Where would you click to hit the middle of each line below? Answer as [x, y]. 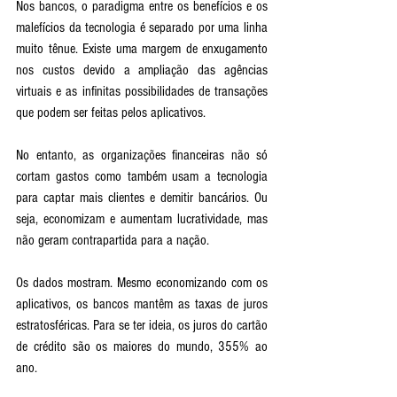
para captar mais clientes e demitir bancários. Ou [142, 197]
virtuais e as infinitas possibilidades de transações [142, 91]
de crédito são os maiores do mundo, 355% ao [142, 346]
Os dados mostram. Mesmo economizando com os [142, 282]
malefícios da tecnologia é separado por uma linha [142, 27]
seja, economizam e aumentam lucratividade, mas [142, 218]
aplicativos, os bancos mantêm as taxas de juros [142, 304]
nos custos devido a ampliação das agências [142, 70]
